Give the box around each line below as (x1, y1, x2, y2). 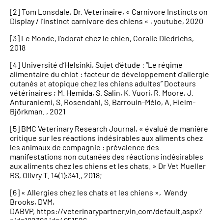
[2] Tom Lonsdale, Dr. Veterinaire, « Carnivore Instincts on (10, 7, 208, 17)
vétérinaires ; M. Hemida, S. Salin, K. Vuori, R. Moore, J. (10, 88, 193, 98)
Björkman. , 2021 (10, 107, 66, 116)
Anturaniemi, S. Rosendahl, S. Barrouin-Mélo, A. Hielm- (10, 97, 195, 107)
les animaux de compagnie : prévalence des (10, 142, 159, 152)
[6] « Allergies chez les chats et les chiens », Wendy (10, 188, 187, 197)
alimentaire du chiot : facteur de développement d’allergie (10, 69, 209, 79)
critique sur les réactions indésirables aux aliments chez (10, 133, 203, 143)
